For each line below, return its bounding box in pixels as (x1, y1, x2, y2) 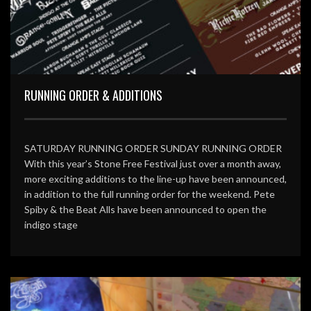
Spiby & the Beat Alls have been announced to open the (24, 203, 267, 215)
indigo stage (24, 218, 78, 230)
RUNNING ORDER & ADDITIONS (24, 85, 162, 104)
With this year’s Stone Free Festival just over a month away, (24, 157, 281, 169)
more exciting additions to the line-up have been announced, (24, 172, 287, 185)
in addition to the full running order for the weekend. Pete (24, 187, 275, 200)
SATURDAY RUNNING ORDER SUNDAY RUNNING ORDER (24, 142, 282, 154)
